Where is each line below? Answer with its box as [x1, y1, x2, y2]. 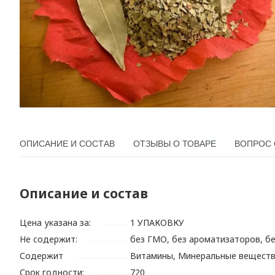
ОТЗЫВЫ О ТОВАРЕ [133, 139, 217, 149]
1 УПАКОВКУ [130, 217, 185, 229]
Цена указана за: [20, 217, 91, 229]
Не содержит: [20, 233, 78, 246]
